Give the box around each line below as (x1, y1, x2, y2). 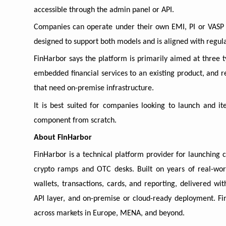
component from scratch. (34, 116, 117, 125)
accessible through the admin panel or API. (34, 6, 174, 14)
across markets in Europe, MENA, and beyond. (34, 209, 185, 218)
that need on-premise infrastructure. (34, 84, 154, 93)
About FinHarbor (34, 133, 92, 142)
